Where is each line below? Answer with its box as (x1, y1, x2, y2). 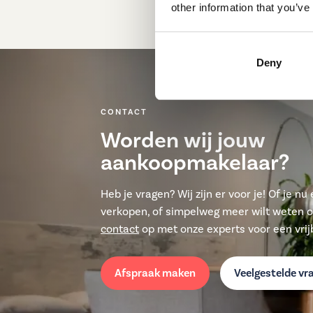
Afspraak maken (115, 265, 196, 280)
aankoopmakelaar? (101, 148, 289, 177)
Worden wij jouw (101, 126, 265, 155)
